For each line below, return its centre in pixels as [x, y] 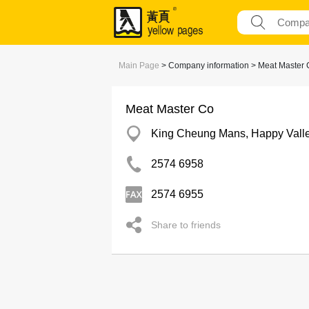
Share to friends [186, 225]
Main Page [139, 66]
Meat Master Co [170, 109]
